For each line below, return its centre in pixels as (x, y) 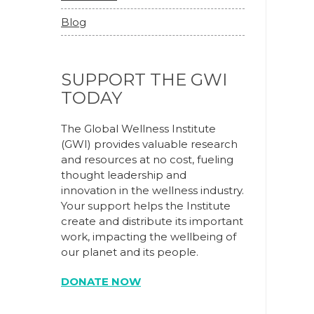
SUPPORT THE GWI (144, 80)
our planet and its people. (130, 252)
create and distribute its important (152, 221)
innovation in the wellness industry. (152, 190)
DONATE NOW (101, 281)
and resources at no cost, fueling (147, 159)
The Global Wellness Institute (138, 129)
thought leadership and (124, 175)
